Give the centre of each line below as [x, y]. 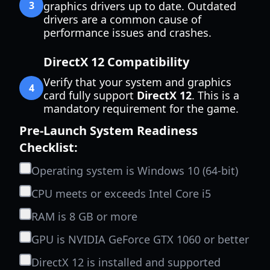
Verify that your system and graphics [137, 82]
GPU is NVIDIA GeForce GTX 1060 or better [140, 239]
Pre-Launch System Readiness [108, 130]
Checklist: [49, 147]
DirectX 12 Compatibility [116, 62]
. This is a [215, 95]
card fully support [90, 95]
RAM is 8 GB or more [84, 216]
